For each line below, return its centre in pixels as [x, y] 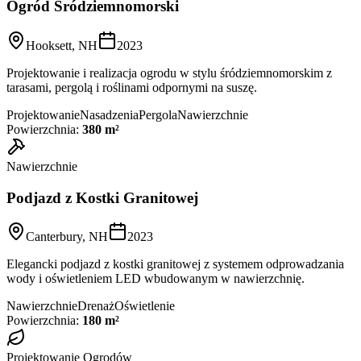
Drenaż [96, 306]
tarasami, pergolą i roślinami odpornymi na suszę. [132, 87]
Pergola [158, 115]
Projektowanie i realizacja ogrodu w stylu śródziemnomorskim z [169, 73]
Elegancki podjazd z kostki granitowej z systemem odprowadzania [175, 264]
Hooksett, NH [62, 46]
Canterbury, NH [67, 237]
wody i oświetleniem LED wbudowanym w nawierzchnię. [156, 279]
